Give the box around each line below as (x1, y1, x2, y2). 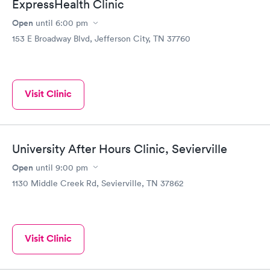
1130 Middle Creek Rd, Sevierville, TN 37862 (12, 177, 183, 189)
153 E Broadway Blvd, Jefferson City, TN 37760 (12, 33, 190, 44)
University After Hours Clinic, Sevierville (12, 141, 227, 156)
